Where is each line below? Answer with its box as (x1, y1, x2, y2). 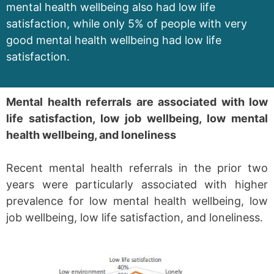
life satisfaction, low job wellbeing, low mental (6, 112, 268, 125)
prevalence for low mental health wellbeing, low (6, 194, 268, 208)
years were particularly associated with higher (6, 178, 268, 191)
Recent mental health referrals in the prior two (6, 161, 268, 175)
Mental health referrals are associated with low (6, 95, 268, 109)
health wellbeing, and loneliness (6, 128, 176, 142)
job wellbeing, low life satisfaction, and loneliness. (6, 211, 263, 224)
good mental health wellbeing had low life (6, 34, 221, 47)
